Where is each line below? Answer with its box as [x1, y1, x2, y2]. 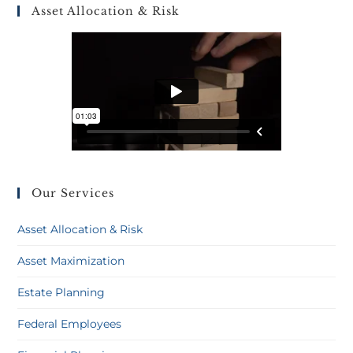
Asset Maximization [17, 254, 125, 268]
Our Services [32, 186, 115, 200]
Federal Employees [17, 317, 122, 331]
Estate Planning [17, 285, 106, 299]
